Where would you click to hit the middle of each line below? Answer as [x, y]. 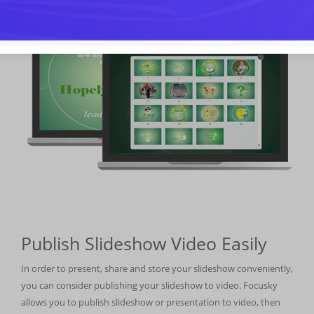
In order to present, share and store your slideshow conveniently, [157, 268]
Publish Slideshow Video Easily [144, 243]
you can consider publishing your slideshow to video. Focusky [149, 285]
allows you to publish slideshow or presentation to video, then [151, 302]
